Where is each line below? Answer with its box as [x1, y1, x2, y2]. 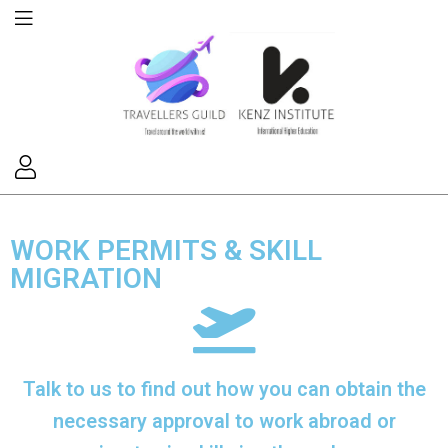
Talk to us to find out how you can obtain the [22, 378, 426, 402]
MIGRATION [10, 262, 162, 296]
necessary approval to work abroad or [52, 410, 396, 434]
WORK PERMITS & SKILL [10, 234, 322, 268]
